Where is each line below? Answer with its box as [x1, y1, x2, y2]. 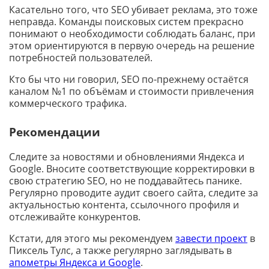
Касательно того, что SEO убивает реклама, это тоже [9, 3, 258, 17]
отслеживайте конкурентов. [9, 210, 141, 224]
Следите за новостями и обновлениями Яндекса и [9, 150, 244, 164]
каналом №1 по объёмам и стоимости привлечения [9, 85, 254, 98]
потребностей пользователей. [9, 51, 153, 65]
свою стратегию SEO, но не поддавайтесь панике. [9, 174, 242, 188]
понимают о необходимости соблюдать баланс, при [9, 27, 255, 41]
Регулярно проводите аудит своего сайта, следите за [9, 186, 258, 200]
